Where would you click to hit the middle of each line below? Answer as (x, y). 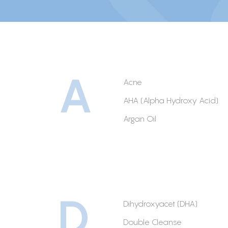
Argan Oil (140, 118)
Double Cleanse (152, 222)
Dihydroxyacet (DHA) (160, 203)
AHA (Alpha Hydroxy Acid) (171, 100)
